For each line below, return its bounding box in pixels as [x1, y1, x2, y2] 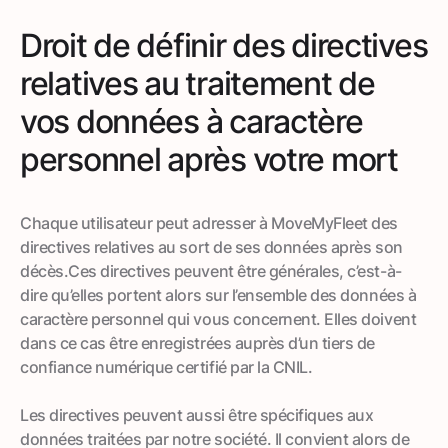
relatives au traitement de [20, 63, 375, 103]
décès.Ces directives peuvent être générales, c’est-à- [20, 260, 402, 281]
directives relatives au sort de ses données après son [20, 236, 403, 257]
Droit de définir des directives [20, 25, 428, 65]
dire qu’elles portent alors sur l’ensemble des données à [20, 284, 417, 305]
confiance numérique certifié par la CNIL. [20, 356, 313, 377]
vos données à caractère [20, 101, 363, 141]
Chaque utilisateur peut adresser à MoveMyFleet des [20, 212, 398, 233]
